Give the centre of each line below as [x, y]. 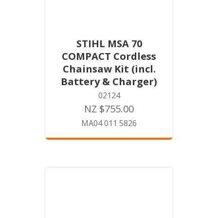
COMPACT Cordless [109, 56]
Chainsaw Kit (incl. [109, 69]
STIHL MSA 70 [109, 44]
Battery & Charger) [109, 82]
